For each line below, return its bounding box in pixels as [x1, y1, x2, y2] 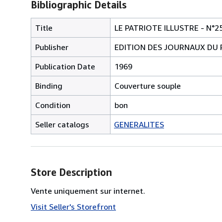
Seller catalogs [35, 119, 89, 129]
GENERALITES [114, 119, 164, 129]
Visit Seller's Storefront [31, 201, 116, 212]
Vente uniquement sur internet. [31, 185, 145, 196]
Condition [35, 100, 70, 110]
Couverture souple [114, 80, 181, 91]
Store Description [31, 166, 112, 178]
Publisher [35, 42, 68, 52]
